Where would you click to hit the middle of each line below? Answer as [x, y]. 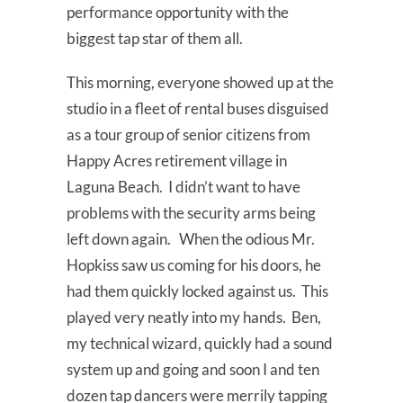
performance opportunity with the [178, 12]
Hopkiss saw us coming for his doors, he [194, 264]
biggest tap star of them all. [155, 38]
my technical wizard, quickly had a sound [200, 343]
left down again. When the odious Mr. [191, 238]
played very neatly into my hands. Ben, [194, 317]
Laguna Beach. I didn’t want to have [184, 186]
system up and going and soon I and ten [193, 369]
